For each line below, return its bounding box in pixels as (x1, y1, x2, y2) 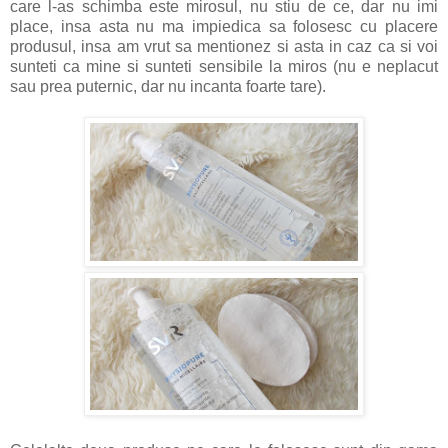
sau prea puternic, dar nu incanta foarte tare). (10, 77, 326, 95)
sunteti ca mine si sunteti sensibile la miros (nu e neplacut (10, 57, 438, 75)
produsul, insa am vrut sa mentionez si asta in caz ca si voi (10, 37, 438, 55)
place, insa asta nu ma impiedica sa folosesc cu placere (10, 17, 438, 35)
